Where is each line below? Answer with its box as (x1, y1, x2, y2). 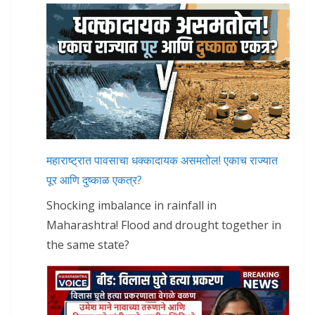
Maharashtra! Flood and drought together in (46, 217, 281, 233)
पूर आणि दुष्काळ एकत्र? (46, 172, 142, 188)
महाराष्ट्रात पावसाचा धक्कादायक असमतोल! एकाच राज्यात (46, 153, 278, 169)
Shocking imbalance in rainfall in (46, 198, 217, 214)
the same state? (46, 237, 129, 253)
